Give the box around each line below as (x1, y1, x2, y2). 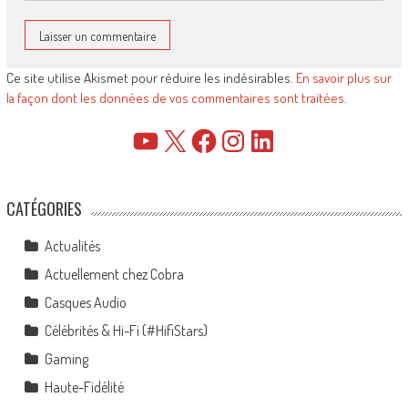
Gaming (44, 350, 88, 369)
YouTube (129, 130, 176, 149)
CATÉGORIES (5, 197, 82, 221)
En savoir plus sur (295, 69, 392, 87)
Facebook (188, 130, 241, 149)
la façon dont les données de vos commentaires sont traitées (5, 89, 344, 107)
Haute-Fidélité (44, 378, 124, 397)
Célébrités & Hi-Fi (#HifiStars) (44, 321, 208, 341)
